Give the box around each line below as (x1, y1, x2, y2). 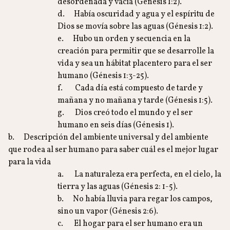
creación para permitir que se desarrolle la (57, 46, 214, 57)
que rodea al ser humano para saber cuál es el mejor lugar (8, 144, 218, 156)
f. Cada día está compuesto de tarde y (57, 83, 203, 94)
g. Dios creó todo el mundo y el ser (57, 107, 193, 119)
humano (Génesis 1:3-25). (57, 70, 149, 82)
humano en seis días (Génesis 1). (57, 120, 174, 131)
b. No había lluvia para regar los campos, (57, 194, 213, 205)
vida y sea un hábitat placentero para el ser (57, 58, 212, 69)
